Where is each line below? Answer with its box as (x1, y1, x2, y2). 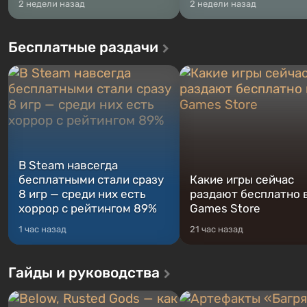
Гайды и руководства (8, 264, 160, 281)
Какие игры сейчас (190, 173, 294, 186)
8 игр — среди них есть (19, 187, 146, 201)
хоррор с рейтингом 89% (19, 201, 157, 215)
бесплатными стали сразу (19, 173, 164, 186)
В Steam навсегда (19, 158, 118, 172)
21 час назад (190, 224, 243, 234)
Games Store (190, 201, 260, 215)
